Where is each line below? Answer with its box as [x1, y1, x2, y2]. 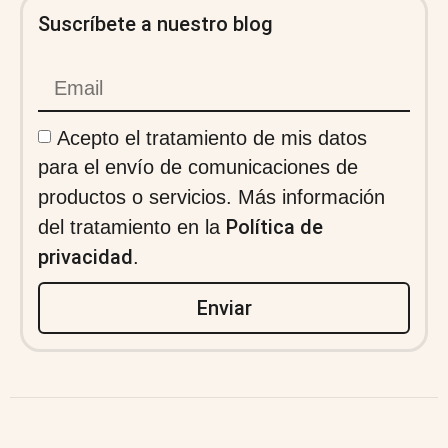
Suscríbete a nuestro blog [38, 12, 273, 36]
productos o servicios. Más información [38, 186, 385, 209]
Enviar [196, 295, 252, 320]
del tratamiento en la [38, 215, 226, 238]
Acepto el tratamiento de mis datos [57, 126, 367, 149]
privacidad [38, 244, 133, 269]
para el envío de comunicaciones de [38, 156, 358, 179]
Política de [226, 214, 323, 239]
